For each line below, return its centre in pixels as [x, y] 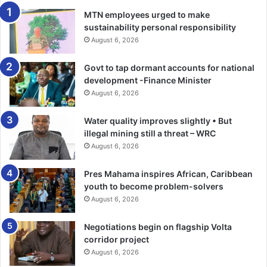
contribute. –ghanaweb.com [68, 11]
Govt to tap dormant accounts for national [169, 67]
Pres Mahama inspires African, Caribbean [168, 173]
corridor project [117, 239]
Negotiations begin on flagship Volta [158, 226]
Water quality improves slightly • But [158, 120]
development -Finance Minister [148, 80]
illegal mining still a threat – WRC [150, 133]
